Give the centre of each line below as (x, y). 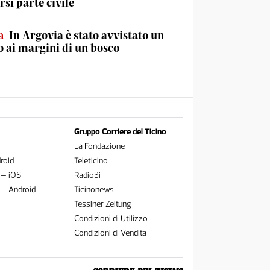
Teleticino (91, 161)
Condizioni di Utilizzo (111, 218)
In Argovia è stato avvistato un (86, 35)
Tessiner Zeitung (102, 204)
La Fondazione (99, 146)
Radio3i (87, 175)
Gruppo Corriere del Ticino (120, 132)
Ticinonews (94, 190)
